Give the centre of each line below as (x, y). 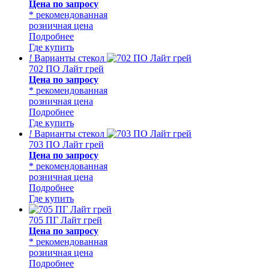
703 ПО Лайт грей (66, 144)
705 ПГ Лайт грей (65, 220)
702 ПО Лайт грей (66, 68)
